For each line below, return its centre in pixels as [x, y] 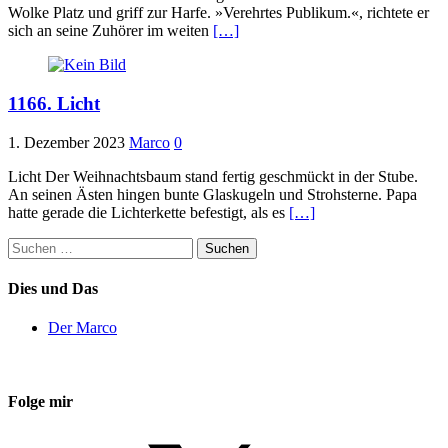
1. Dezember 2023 [66, 142]
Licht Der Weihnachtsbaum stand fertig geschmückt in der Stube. [213, 176]
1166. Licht [54, 104]
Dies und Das [53, 289]
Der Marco [82, 328]
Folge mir [40, 401]
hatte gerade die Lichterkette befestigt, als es [148, 212]
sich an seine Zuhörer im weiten [110, 31]
